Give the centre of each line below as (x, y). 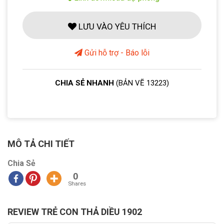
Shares (77, 183)
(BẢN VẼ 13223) (142, 83)
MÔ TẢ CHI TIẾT (41, 143)
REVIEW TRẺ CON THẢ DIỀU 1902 (75, 211)
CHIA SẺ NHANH (85, 83)
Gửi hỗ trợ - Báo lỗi (116, 53)
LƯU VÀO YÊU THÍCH (116, 27)
